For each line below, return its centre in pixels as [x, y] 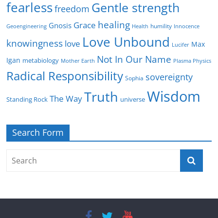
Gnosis [60, 26]
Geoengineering [27, 27]
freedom [72, 9]
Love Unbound [126, 42]
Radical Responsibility [65, 76]
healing [114, 25]
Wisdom [174, 96]
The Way [66, 99]
